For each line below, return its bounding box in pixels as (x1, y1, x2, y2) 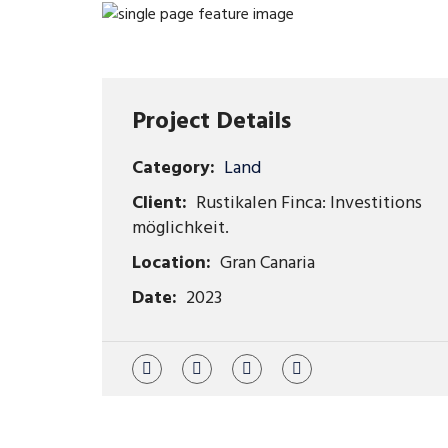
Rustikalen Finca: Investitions (192, 189, 422, 219)
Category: (132, 154, 215, 184)
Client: (132, 189, 187, 219)
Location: (132, 249, 211, 279)
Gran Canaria (216, 249, 315, 279)
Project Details (132, 103, 291, 142)
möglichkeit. (132, 214, 229, 244)
